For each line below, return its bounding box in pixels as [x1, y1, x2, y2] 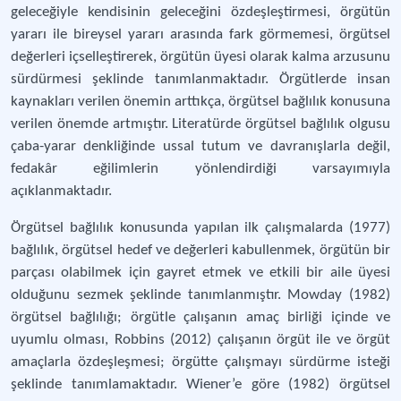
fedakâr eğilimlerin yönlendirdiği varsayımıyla [11, 161, 390, 176]
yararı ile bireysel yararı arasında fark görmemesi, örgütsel [11, 27, 390, 42]
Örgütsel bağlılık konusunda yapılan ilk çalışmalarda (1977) [11, 220, 390, 235]
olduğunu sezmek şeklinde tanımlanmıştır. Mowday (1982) [11, 287, 390, 303]
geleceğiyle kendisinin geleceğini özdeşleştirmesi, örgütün [11, 4, 390, 20]
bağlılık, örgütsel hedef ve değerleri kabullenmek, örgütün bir [11, 243, 390, 258]
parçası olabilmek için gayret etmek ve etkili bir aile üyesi [11, 265, 390, 280]
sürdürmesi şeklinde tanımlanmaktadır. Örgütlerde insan [11, 72, 390, 87]
